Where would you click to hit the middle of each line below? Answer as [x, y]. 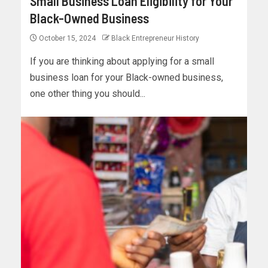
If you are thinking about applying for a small [122, 62]
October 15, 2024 [67, 39]
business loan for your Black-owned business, [127, 78]
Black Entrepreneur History [155, 39]
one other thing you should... [88, 94]
